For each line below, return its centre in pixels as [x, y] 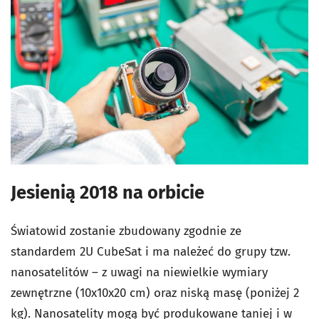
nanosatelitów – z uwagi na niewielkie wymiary [139, 272]
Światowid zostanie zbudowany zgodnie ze [126, 231]
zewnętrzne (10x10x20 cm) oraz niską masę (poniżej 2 [155, 293]
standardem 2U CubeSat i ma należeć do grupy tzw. [151, 251]
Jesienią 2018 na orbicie [108, 192]
